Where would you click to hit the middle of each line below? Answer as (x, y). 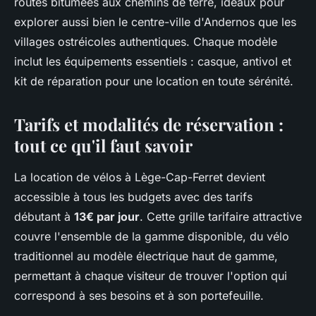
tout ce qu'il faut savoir (103, 145)
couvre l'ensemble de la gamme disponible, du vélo (152, 236)
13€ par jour (107, 217)
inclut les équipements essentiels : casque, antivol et (153, 61)
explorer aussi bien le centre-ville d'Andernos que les (155, 22)
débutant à (44, 217)
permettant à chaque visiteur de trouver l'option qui (151, 276)
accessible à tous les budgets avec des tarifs (133, 197)
